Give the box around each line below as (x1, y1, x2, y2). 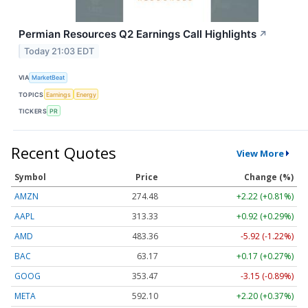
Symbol (14, 171, 46, 184)
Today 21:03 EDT (24, 45, 95, 56)
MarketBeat (32, 74, 65, 82)
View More (236, 146, 284, 159)
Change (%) (244, 171, 294, 184)
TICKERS (19, 107, 47, 115)
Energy (76, 90, 96, 98)
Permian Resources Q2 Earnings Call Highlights (19, 27, 256, 41)
